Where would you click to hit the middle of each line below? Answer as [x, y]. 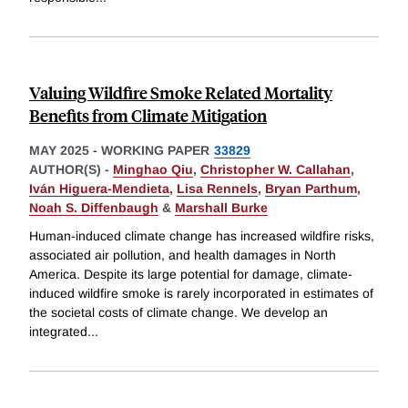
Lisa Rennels [217, 188]
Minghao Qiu [153, 169]
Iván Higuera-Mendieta [99, 188]
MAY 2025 [59, 150]
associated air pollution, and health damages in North [183, 255]
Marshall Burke [221, 207]
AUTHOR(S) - [71, 169]
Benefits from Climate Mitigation [148, 115]
